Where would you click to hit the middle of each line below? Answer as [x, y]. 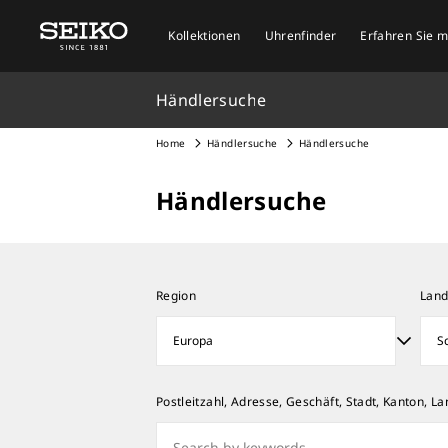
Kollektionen [204, 35]
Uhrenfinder [300, 35]
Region [176, 295]
